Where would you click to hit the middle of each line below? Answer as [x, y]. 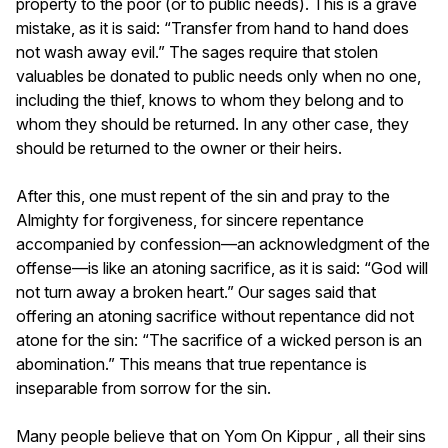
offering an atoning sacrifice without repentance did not [215, 315]
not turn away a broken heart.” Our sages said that [196, 291]
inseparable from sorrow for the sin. [143, 387]
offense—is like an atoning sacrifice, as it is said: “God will [222, 267]
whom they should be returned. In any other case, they [212, 123]
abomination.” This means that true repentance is [191, 363]
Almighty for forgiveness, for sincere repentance [190, 219]
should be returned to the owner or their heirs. [179, 147]
